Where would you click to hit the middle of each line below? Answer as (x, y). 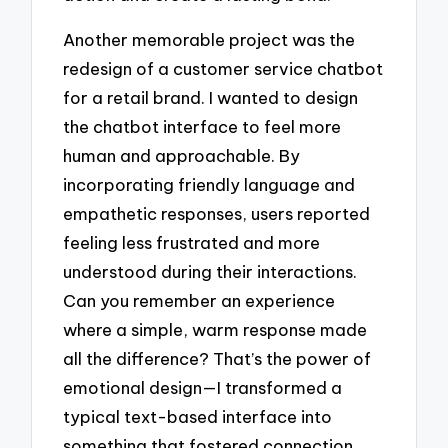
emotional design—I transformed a (203, 387)
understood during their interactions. (210, 271)
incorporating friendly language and (209, 184)
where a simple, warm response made (215, 329)
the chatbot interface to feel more (202, 126)
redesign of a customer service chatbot (223, 68)
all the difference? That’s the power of (217, 358)
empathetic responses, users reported (217, 213)
